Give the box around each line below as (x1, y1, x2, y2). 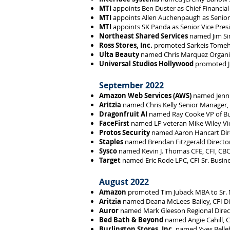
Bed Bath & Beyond (99, 215, 163, 224)
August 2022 (99, 176, 149, 187)
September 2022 (99, 80, 164, 91)
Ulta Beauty (99, 50, 139, 59)
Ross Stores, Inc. (99, 41, 152, 50)
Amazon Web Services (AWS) (99, 91, 191, 100)
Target (99, 156, 121, 165)
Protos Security (99, 128, 150, 137)
